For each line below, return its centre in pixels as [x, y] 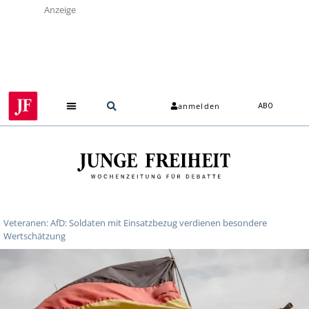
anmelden [199, 106]
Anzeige [60, 10]
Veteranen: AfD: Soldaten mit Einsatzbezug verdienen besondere [135, 222]
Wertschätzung [34, 236]
